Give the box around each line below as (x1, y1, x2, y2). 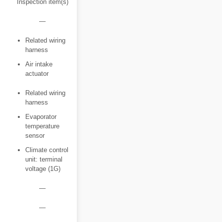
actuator (25, 70, 49, 77)
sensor (25, 132, 45, 139)
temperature (25, 122, 59, 130)
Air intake (25, 60, 53, 68)
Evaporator (25, 113, 56, 120)
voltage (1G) (25, 165, 60, 172)
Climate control (25, 146, 68, 154)
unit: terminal (25, 156, 62, 163)
